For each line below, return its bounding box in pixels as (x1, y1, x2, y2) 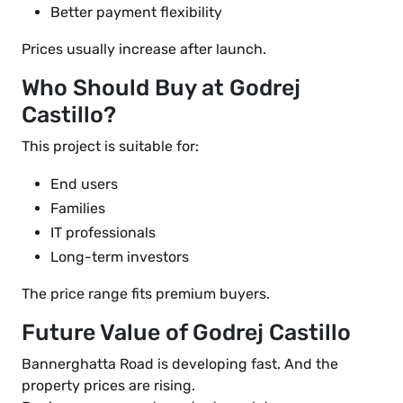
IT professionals (50, 224, 156, 242)
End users (50, 175, 118, 193)
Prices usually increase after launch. (22, 40, 266, 58)
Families (50, 200, 105, 218)
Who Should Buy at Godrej (22, 75, 300, 102)
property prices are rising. (22, 377, 195, 395)
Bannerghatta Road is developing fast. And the (22, 355, 338, 373)
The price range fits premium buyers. (22, 285, 270, 303)
